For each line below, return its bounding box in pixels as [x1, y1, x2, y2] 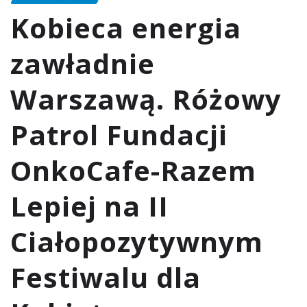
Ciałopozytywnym [10, 223, 263, 261]
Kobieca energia [10, 9, 241, 47]
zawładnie [10, 45, 155, 83]
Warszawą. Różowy [10, 80, 282, 119]
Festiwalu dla [10, 258, 201, 297]
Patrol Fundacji [10, 116, 228, 154]
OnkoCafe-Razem [10, 151, 256, 190]
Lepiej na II [10, 187, 169, 225]
